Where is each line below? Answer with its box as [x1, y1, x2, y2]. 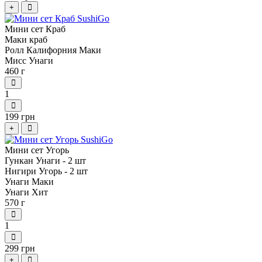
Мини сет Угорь [5, 145, 69, 156]
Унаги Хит [5, 187, 48, 198]
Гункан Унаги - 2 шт [5, 156, 86, 166]
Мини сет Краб [5, 24, 65, 35]
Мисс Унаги [5, 56, 53, 66]
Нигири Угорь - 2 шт [5, 166, 88, 177]
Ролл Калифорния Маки [5, 45, 101, 56]
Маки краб [5, 35, 47, 45]
